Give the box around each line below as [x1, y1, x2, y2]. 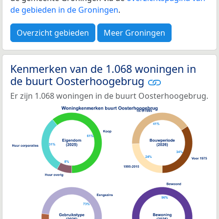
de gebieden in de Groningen [10, 4, 118, 15]
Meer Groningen [104, 27, 165, 38]
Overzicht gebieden [17, 27, 89, 38]
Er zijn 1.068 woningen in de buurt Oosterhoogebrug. [10, 90, 208, 102]
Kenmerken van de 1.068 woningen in [10, 61, 196, 76]
